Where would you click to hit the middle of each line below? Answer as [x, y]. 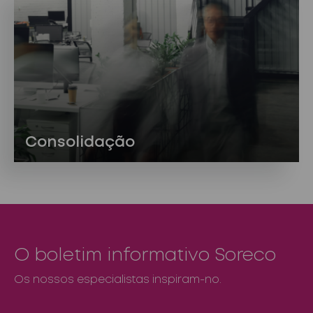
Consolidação [80, 142]
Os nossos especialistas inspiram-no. [118, 279]
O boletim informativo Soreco [145, 255]
